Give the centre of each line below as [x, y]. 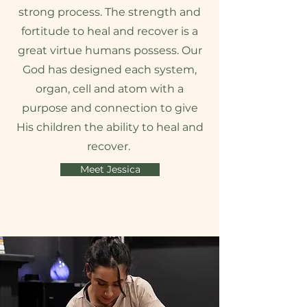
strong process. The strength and [110, 12]
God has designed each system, [110, 70]
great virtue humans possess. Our [110, 50]
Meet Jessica [110, 169]
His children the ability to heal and [110, 127]
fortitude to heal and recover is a [110, 31]
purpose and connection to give [110, 108]
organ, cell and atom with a [110, 89]
